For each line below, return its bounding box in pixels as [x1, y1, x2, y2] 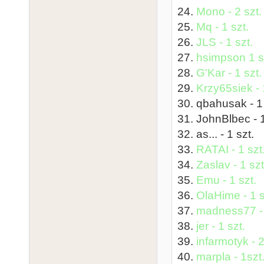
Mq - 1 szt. [196, 20, 249, 33]
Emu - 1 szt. [196, 173, 256, 186]
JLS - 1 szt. [196, 35, 253, 48]
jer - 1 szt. [196, 219, 245, 232]
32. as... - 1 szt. [177, 127, 254, 140]
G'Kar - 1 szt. [196, 66, 262, 79]
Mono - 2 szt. [196, 5, 262, 18]
